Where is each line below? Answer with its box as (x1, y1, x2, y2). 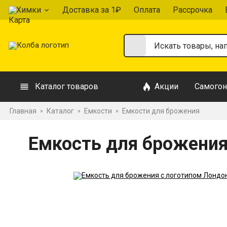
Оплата (134, 5, 160, 15)
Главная (10, 107, 36, 115)
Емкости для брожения (122, 107, 200, 115)
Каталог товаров (35, 82, 98, 91)
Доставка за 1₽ (62, 5, 121, 15)
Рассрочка (173, 5, 212, 15)
